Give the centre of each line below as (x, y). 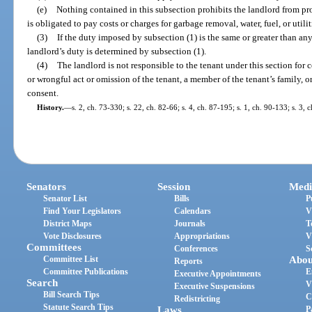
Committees (54, 247)
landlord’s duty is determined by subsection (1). (117, 52)
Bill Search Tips (72, 294)
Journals (190, 223)
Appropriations (202, 236)
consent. (43, 93)
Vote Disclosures (73, 236)
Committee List (71, 259)
